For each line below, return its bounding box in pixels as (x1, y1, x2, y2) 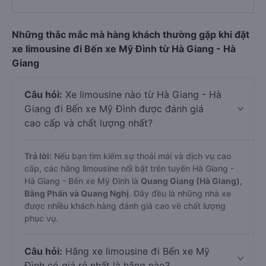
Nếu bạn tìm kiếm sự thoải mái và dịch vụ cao (52, 151, 231, 161)
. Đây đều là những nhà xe (129, 188, 231, 198)
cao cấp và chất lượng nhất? (24, 117, 153, 129)
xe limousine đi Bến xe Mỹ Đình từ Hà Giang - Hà (12, 43, 236, 55)
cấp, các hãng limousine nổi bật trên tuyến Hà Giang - (24, 163, 234, 173)
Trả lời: (24, 151, 52, 161)
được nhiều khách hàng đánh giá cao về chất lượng (24, 201, 226, 211)
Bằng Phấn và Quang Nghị (24, 188, 129, 198)
